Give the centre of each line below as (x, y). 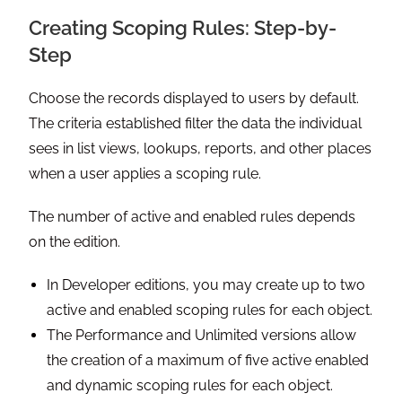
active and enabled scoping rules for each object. (210, 310)
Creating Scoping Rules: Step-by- (183, 28)
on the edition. (75, 242)
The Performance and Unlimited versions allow (202, 336)
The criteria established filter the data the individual (196, 124)
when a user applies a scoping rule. (145, 174)
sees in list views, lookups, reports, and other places (201, 149)
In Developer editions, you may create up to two (206, 285)
